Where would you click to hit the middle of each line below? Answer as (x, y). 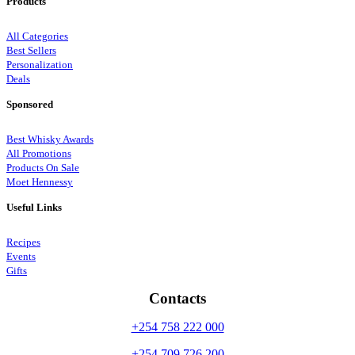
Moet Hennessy (40, 183)
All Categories (37, 37)
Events (21, 257)
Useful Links (34, 208)
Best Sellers (31, 51)
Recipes (23, 243)
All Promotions (39, 154)
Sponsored (30, 105)
